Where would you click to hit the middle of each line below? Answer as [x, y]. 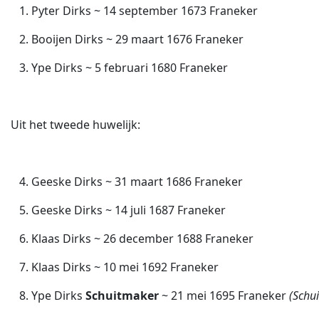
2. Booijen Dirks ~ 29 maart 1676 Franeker [127, 39]
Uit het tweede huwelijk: [75, 125]
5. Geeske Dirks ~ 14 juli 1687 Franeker [118, 210]
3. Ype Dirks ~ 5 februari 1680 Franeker [119, 68]
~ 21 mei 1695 [198, 296]
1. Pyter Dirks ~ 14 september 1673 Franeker [134, 11]
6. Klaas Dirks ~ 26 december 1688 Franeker [132, 239]
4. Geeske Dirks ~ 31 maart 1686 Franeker [127, 182]
